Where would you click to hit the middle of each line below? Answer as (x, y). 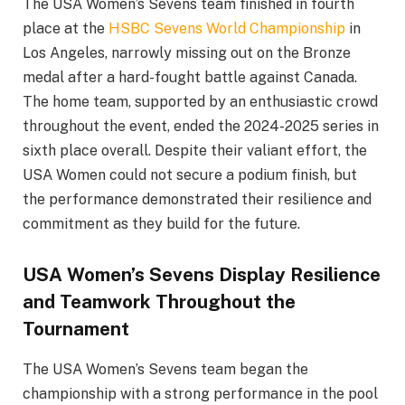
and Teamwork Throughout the (159, 302)
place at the (66, 29)
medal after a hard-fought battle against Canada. (190, 78)
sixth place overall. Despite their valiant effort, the (195, 151)
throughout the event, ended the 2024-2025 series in (201, 127)
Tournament (76, 329)
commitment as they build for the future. (161, 224)
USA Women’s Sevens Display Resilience (202, 275)
